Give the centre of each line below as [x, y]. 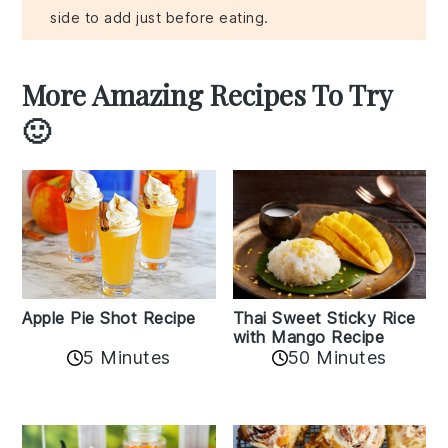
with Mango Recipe [308, 337]
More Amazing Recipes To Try [207, 95]
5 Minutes [127, 358]
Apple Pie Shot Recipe [109, 318]
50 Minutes [337, 358]
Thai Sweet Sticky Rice [324, 318]
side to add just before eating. [159, 18]
